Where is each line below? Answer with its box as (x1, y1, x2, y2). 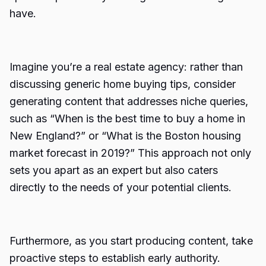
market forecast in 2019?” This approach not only (9, 147, 251, 159)
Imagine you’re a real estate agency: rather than (9, 61, 243, 73)
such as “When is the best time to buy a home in (9, 112, 245, 125)
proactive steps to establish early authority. (9, 252, 220, 264)
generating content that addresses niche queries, (9, 95, 248, 107)
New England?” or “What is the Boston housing (9, 129, 241, 142)
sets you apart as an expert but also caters (9, 164, 218, 176)
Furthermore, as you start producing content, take (9, 235, 253, 247)
